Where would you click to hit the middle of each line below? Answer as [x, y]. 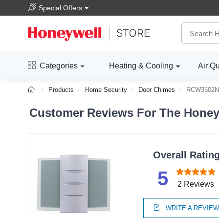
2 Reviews [196, 184]
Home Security [106, 90]
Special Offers [60, 8]
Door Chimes [157, 90]
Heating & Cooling [141, 66]
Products [61, 90]
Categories [59, 66]
